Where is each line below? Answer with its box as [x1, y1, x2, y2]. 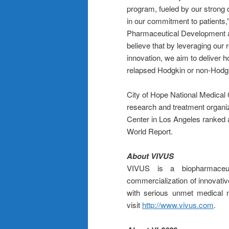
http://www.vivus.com [142, 199, 214, 211]
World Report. [127, 125, 173, 136]
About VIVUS [127, 150, 174, 162]
